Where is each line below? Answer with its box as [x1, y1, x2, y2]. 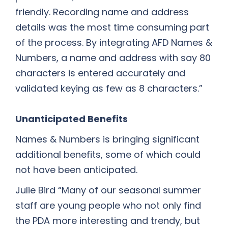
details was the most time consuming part [15, 21, 209, 34]
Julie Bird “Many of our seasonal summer [15, 184, 201, 196]
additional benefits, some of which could [15, 148, 201, 161]
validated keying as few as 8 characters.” [15, 82, 203, 95]
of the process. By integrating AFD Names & [15, 36, 212, 49]
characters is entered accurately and [15, 67, 185, 79]
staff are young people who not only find [15, 199, 201, 212]
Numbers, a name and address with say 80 [15, 51, 211, 64]
